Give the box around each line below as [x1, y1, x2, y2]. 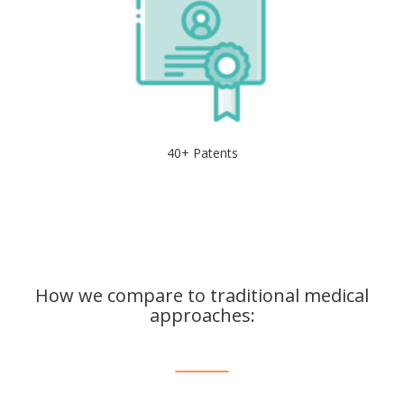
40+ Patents [166, 143, 238, 161]
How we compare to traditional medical [35, 282, 369, 308]
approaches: [149, 302, 255, 327]
